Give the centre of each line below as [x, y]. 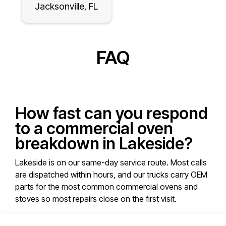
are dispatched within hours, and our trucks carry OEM [111, 175]
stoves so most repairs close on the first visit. [96, 199]
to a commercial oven [94, 129]
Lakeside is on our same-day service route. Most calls [111, 163]
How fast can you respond [111, 114]
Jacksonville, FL [67, 7]
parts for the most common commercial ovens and [106, 187]
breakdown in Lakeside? [104, 144]
